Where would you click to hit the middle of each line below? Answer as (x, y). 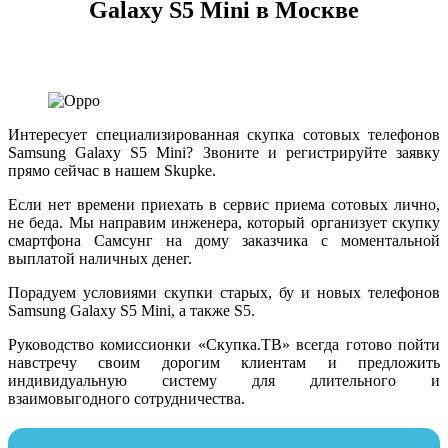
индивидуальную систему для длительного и (224, 380)
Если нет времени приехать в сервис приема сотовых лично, (224, 204)
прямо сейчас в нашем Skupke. (112, 170)
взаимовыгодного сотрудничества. (126, 398)
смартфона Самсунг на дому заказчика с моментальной (224, 240)
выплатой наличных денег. (100, 258)
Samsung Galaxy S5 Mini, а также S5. (131, 310)
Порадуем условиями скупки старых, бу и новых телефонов (224, 292)
